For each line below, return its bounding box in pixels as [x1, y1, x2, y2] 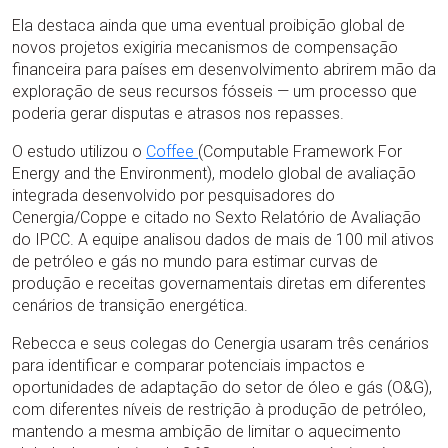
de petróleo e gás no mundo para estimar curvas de [12, 251, 378, 271]
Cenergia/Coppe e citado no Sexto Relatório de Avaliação [12, 207, 421, 227]
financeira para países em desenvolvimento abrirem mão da [12, 59, 436, 79]
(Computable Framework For [198, 141, 402, 161]
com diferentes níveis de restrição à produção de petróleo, [12, 399, 426, 419]
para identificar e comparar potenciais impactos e [12, 355, 365, 375]
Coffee [146, 141, 198, 161]
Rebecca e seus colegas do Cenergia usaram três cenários [12, 333, 429, 353]
